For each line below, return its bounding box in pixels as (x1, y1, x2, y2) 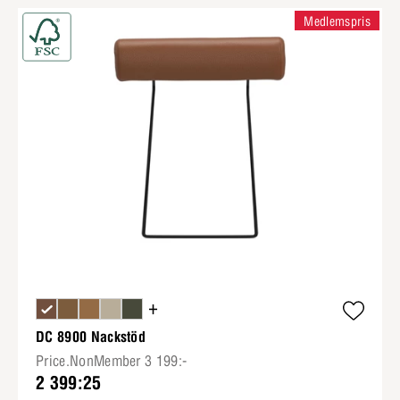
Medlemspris (304, 13, 371, 29)
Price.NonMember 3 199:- (36, 352, 187, 370)
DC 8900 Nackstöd (36, 328, 146, 346)
